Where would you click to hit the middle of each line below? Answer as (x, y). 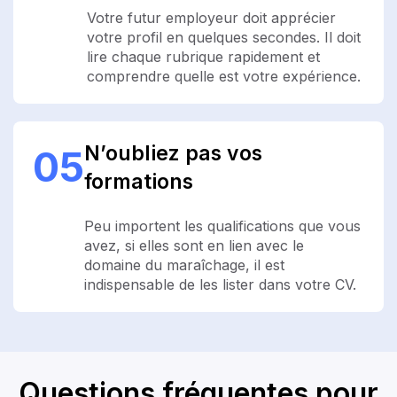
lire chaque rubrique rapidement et (203, 56)
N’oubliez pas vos (173, 153)
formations (139, 181)
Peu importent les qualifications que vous (222, 226)
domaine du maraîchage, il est (184, 265)
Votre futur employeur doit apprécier (211, 17)
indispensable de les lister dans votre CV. (220, 284)
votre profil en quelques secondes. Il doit (224, 37)
